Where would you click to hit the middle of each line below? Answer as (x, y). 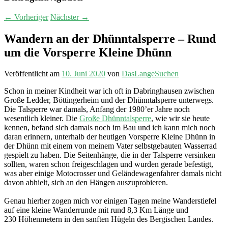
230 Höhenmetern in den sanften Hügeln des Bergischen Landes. (109, 219)
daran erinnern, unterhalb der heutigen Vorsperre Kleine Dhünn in (110, 137)
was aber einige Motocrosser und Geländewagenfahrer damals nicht (113, 174)
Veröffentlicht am (33, 74)
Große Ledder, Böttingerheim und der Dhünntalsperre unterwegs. (109, 100)
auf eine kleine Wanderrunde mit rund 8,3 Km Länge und (96, 210)
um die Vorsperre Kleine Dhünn (88, 52)
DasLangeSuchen (150, 74)
